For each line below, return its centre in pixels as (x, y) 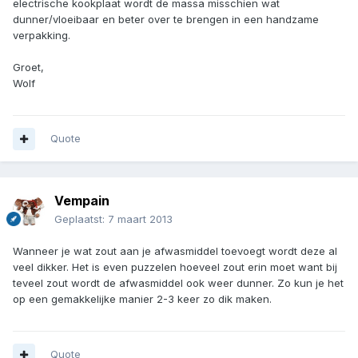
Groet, (28, 68)
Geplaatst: (81, 219)
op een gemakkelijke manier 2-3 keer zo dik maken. (142, 299)
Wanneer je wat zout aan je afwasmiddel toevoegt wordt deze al (175, 251)
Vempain (82, 201)
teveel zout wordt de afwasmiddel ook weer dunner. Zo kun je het (178, 283)
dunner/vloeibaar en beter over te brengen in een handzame (166, 20)
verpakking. (42, 36)
